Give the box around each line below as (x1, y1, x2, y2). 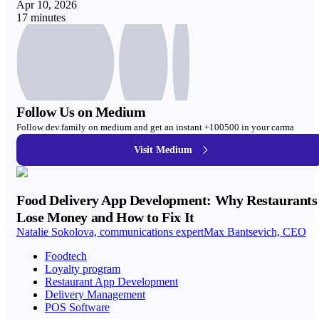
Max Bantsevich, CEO (204, 226, 306, 238)
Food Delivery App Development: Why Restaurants (16, 192, 318, 208)
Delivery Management (45, 288, 145, 300)
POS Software (45, 301, 110, 313)
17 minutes (16, 11, 66, 23)
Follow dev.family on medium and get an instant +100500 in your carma (16, 122, 294, 132)
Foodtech (45, 250, 87, 262)
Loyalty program (45, 263, 120, 275)
